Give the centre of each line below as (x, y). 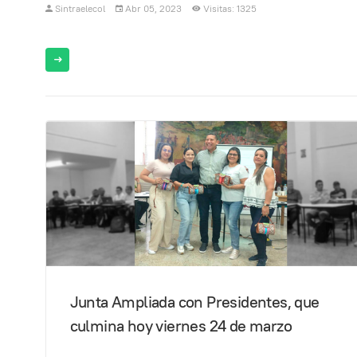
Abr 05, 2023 (153, 8)
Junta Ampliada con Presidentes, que (194, 302)
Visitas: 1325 (230, 8)
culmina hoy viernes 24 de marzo (181, 326)
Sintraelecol (80, 8)
